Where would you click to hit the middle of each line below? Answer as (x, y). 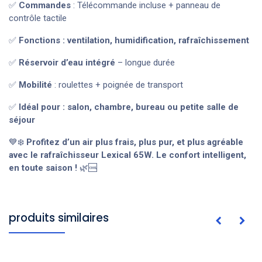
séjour (22, 120)
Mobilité (35, 85)
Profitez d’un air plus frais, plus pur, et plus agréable (135, 142)
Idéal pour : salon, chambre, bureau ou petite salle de (129, 107)
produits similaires (59, 218)
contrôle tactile (38, 18)
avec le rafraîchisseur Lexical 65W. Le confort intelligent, (127, 155)
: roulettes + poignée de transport (118, 85)
